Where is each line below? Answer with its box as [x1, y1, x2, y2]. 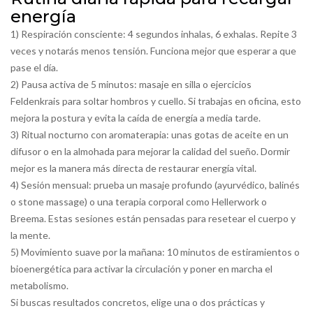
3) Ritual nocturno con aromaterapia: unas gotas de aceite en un [10, 129, 289, 140]
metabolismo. [10, 279, 68, 291]
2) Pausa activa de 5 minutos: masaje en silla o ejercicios [10, 78, 252, 90]
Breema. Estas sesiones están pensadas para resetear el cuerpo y [10, 212, 296, 224]
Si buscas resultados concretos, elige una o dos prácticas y [10, 296, 265, 308]
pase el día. [10, 61, 58, 73]
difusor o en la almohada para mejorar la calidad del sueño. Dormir [10, 145, 290, 157]
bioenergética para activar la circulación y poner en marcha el [10, 263, 272, 275]
